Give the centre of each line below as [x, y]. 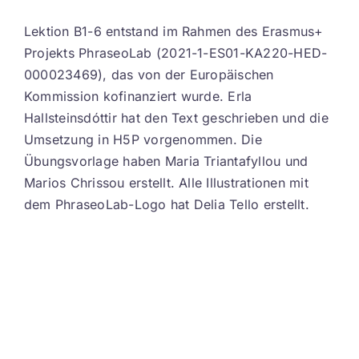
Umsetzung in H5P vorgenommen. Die [143, 139]
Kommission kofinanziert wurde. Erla [138, 96]
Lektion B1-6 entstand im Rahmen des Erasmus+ [173, 31]
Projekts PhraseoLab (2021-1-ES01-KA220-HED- [175, 53]
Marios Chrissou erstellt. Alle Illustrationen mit [166, 183]
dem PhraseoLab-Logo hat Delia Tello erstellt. [166, 204]
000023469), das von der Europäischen [149, 75]
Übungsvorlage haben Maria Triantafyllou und [166, 161]
